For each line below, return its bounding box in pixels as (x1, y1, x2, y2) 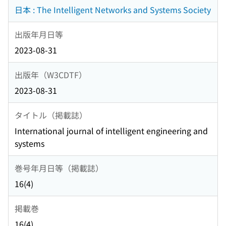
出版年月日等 (15, 28, 63, 40)
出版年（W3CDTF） (15, 68, 87, 81)
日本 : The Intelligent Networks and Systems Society (15, 4, 211, 16)
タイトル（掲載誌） (15, 108, 87, 121)
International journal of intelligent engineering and (15, 125, 208, 137)
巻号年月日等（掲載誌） (15, 161, 103, 174)
